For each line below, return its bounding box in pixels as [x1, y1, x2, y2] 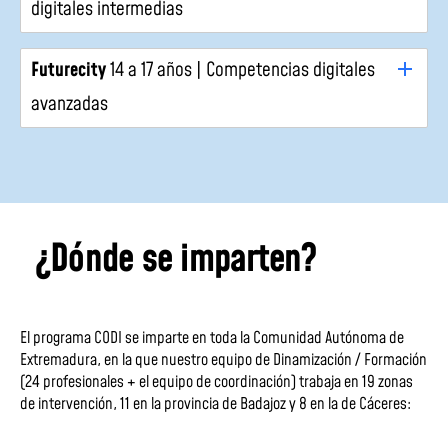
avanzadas [31, 91, 108, 118]
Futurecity [31, 57, 106, 84]
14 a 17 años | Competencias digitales [106, 57, 375, 84]
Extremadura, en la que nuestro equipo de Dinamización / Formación [20, 349, 427, 372]
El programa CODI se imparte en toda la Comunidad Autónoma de [20, 327, 404, 350]
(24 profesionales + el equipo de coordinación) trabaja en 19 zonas [20, 371, 413, 394]
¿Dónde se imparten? [35, 233, 317, 286]
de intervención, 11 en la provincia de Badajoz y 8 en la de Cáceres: [20, 393, 411, 416]
